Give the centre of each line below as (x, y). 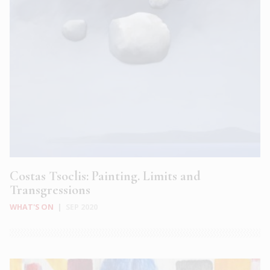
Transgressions (50, 190)
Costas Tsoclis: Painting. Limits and (105, 176)
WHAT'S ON (32, 207)
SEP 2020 (82, 207)
